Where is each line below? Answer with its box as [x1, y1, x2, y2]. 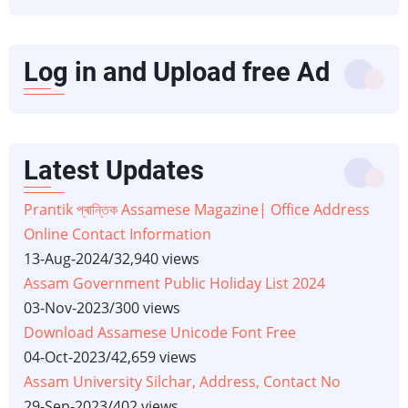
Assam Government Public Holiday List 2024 [24, 273, 325, 294]
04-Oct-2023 [24, 347, 106, 368]
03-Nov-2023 [24, 298, 109, 319]
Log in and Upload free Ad [24, 56, 330, 88]
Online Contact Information [24, 224, 211, 245]
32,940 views [114, 249, 199, 270]
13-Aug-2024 [24, 249, 108, 270]
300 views [115, 298, 180, 319]
